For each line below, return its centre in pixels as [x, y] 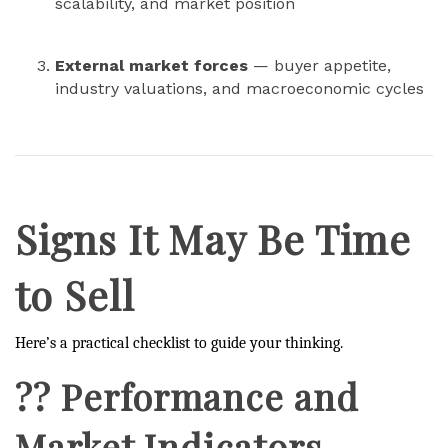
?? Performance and [187, 396]
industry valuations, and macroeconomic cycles [239, 88]
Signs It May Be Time [213, 238]
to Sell [75, 294]
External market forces [151, 65]
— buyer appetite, [319, 65]
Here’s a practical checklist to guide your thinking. [179, 343]
